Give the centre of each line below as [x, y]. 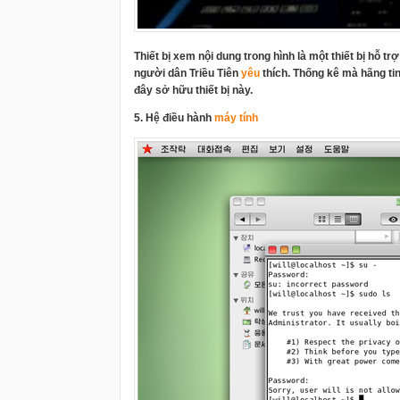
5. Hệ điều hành [174, 118]
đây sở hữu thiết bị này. [193, 90]
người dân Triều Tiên [187, 73]
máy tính [236, 118]
